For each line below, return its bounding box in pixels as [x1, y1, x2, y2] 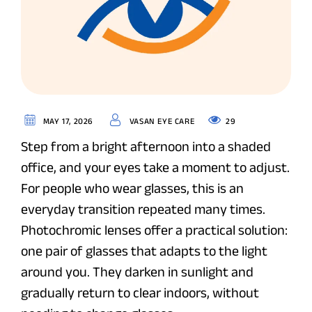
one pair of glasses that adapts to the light [21, 243, 267, 259]
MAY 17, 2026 [40, 116, 93, 126]
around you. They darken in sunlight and [21, 264, 253, 280]
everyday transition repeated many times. [21, 201, 265, 217]
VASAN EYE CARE [127, 116, 195, 126]
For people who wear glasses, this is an [21, 180, 244, 196]
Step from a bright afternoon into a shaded [21, 139, 271, 155]
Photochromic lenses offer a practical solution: [21, 222, 288, 238]
